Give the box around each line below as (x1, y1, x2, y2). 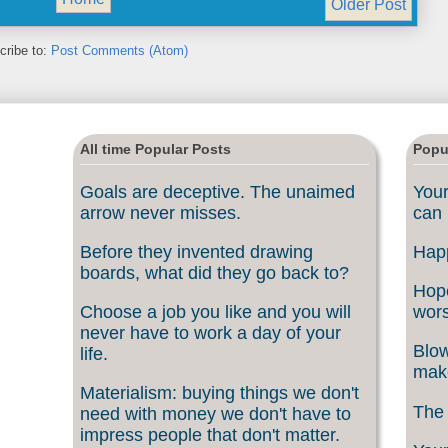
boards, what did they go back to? (80, 262, 349, 283)
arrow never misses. (80, 202, 241, 223)
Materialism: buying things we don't (80, 383, 359, 404)
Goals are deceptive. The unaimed (80, 181, 355, 202)
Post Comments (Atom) (51, 43, 188, 59)
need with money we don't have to (80, 404, 351, 425)
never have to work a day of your (80, 323, 341, 344)
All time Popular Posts (80, 141, 231, 158)
